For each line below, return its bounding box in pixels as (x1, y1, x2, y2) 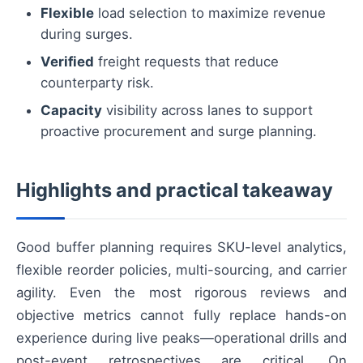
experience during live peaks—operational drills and (16, 330, 347, 347)
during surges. (41, 26, 133, 43)
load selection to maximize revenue (94, 5, 326, 22)
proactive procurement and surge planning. (41, 123, 317, 140)
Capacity (41, 102, 102, 119)
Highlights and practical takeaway (16, 178, 333, 203)
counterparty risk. (41, 75, 154, 92)
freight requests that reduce (94, 53, 279, 70)
